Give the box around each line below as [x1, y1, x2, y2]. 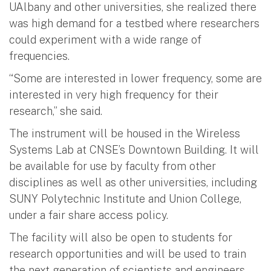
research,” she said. [9, 104, 102, 117]
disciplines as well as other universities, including [9, 175, 257, 189]
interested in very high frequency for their [9, 88, 218, 101]
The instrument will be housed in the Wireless [9, 126, 240, 140]
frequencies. [9, 49, 70, 62]
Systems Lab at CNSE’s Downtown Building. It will [9, 143, 259, 156]
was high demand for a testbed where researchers [9, 16, 260, 30]
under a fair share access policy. [9, 208, 168, 221]
